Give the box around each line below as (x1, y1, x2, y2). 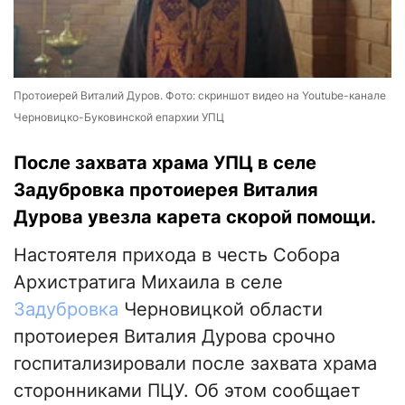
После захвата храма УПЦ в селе (14, 152, 316, 174)
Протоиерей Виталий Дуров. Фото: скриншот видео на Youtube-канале (14, 89, 386, 103)
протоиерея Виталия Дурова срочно (14, 325, 335, 348)
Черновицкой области (118, 298, 323, 321)
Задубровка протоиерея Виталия (14, 179, 318, 202)
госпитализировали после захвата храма (14, 353, 377, 375)
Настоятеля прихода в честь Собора (14, 244, 340, 267)
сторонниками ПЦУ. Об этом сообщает (14, 380, 361, 402)
